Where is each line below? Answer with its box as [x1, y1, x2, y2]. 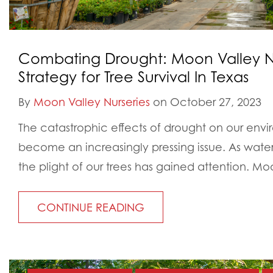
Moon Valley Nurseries [34, 95, 150, 108]
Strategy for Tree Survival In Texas [18, 68, 249, 86]
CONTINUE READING [37, 200, 144, 214]
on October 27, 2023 [150, 95, 261, 108]
